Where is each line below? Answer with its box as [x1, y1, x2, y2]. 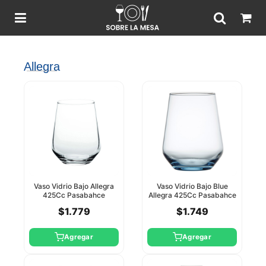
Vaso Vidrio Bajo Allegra [34, 182, 114, 191]
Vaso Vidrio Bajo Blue [156, 182, 228, 191]
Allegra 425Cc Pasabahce [148, 191, 236, 200]
